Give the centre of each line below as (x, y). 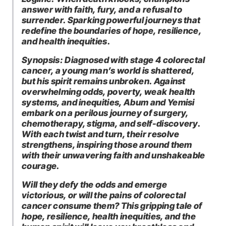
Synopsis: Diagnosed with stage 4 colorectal (114, 60)
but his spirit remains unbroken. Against (104, 81)
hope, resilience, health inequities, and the (109, 216)
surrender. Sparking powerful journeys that (111, 20)
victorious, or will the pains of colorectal (104, 195)
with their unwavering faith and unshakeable (114, 155)
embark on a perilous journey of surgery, (105, 112)
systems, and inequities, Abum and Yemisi (108, 102)
